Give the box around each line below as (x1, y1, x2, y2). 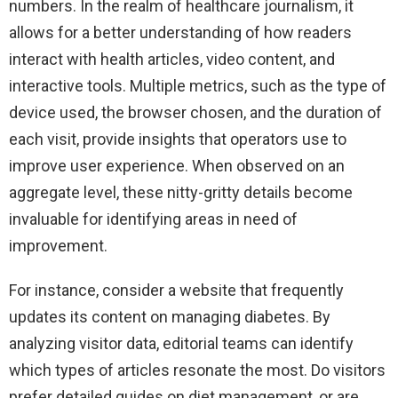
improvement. (9, 236, 107, 256)
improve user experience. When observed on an (9, 156, 345, 176)
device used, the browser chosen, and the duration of (9, 103, 382, 123)
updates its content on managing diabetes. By (9, 307, 330, 327)
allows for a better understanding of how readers (9, 23, 352, 43)
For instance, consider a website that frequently (9, 281, 344, 300)
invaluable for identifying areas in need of (9, 210, 298, 229)
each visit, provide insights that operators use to (9, 130, 346, 149)
